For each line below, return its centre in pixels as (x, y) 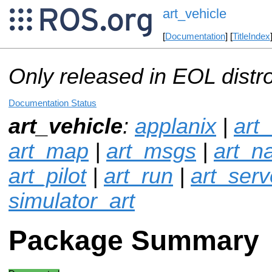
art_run (138, 176)
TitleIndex (251, 37)
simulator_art (72, 201)
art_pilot (47, 176)
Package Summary (134, 241)
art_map (49, 151)
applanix (175, 126)
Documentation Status (53, 103)
